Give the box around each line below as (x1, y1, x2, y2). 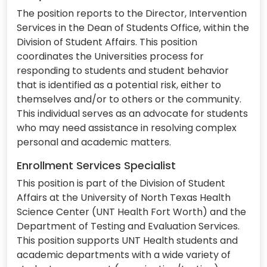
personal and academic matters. (17, 135, 171, 150)
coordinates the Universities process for (17, 49, 204, 64)
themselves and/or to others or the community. (17, 92, 241, 107)
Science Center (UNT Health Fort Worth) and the (17, 205, 246, 219)
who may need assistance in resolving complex (17, 121, 237, 135)
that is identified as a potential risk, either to (17, 78, 221, 92)
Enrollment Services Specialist (17, 158, 176, 173)
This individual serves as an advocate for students (17, 107, 248, 121)
